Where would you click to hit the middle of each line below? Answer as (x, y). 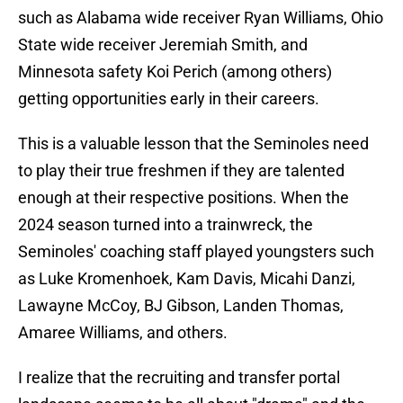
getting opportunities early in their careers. (169, 99)
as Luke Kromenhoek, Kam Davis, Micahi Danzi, (187, 279)
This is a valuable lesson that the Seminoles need (193, 144)
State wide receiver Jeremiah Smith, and (163, 45)
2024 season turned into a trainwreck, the (166, 225)
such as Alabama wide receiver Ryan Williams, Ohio (201, 18)
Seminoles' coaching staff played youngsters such (196, 252)
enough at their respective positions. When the (184, 198)
